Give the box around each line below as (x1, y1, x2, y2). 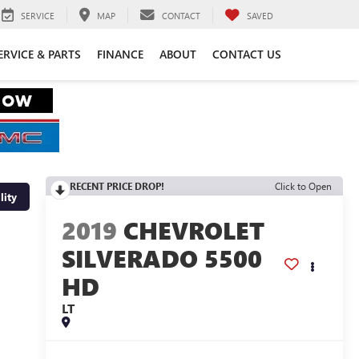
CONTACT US (212, 46, 281, 63)
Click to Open (275, 179, 332, 192)
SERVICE (21, 9, 54, 22)
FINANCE (97, 46, 143, 63)
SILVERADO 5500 (61, 242, 262, 275)
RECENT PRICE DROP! (69, 179, 164, 192)
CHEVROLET (123, 214, 264, 247)
